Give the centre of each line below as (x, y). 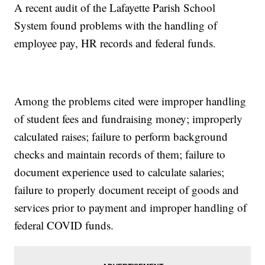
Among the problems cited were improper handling (130, 101)
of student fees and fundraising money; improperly (129, 119)
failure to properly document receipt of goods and (127, 190)
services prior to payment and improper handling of (131, 208)
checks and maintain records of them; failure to (120, 154)
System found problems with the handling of (116, 25)
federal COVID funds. (64, 225)
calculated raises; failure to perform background (121, 137)
